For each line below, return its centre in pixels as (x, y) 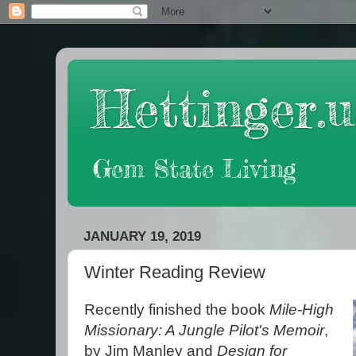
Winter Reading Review (175, 273)
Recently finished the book (177, 309)
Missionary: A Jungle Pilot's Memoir (204, 330)
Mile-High (302, 309)
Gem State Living (194, 169)
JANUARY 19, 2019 (142, 236)
